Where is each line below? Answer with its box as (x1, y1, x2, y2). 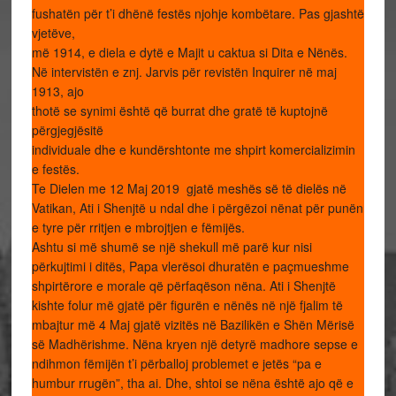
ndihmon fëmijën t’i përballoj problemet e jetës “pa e (31, 354, 322, 372)
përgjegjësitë (31, 121, 103, 139)
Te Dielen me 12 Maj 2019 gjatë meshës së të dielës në (31, 179, 346, 197)
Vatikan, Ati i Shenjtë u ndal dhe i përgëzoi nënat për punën (31, 199, 363, 217)
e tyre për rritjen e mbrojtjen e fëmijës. (31, 218, 245, 236)
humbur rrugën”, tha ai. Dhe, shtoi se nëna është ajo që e (31, 374, 354, 392)
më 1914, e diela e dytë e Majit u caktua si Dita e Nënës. (31, 43, 347, 61)
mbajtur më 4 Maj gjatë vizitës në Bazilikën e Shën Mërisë (31, 316, 354, 333)
